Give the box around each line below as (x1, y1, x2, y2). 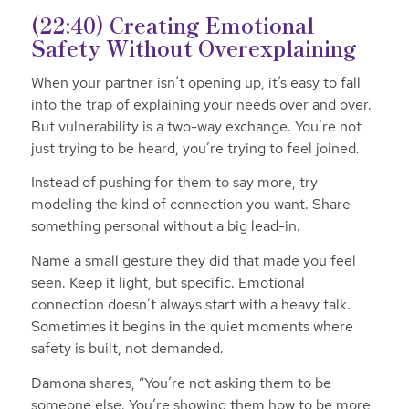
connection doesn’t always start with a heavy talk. (30, 295, 351, 315)
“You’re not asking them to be (138, 372, 331, 393)
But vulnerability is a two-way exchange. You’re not (30, 116, 362, 136)
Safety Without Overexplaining (30, 32, 357, 64)
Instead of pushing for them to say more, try (30, 173, 318, 193)
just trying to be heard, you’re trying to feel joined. (30, 138, 360, 158)
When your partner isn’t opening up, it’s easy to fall (30, 72, 361, 92)
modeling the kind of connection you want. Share (30, 194, 351, 215)
